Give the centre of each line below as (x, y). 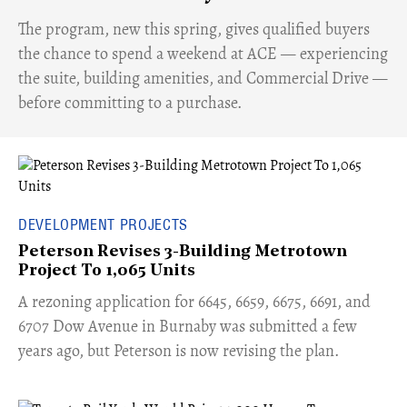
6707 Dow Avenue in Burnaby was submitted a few (188, 326)
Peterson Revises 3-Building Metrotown (183, 252)
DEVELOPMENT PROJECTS (103, 224)
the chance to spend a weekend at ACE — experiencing (203, 54)
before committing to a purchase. (130, 103)
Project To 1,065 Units (107, 271)
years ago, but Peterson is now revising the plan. (179, 351)
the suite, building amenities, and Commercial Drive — (203, 78)
